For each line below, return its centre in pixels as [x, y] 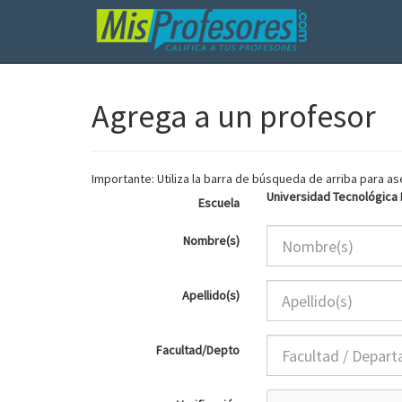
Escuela [219, 203]
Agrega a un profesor [234, 116]
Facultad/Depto [198, 350]
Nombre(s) [211, 240]
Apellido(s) [211, 295]
